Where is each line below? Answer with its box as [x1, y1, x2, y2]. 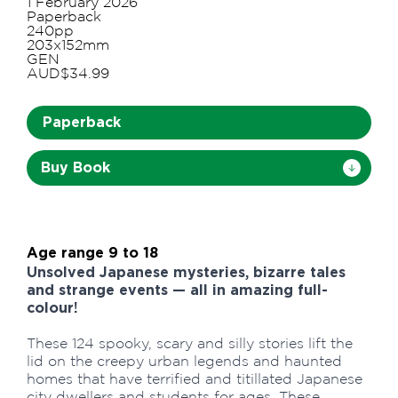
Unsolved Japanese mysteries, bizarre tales [27, 262, 346, 282]
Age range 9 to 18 [27, 243, 158, 262]
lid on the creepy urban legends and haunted [27, 353, 342, 369]
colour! [27, 298, 78, 317]
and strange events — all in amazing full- [27, 280, 328, 299]
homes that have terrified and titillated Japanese [27, 370, 362, 386]
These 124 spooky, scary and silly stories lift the [27, 335, 353, 351]
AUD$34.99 [27, 65, 109, 81]
